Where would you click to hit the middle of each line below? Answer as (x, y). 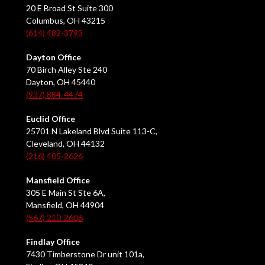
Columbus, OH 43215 (66, 21)
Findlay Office (53, 242)
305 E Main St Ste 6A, (66, 193)
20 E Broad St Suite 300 (70, 8)
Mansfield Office (58, 180)
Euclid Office (51, 119)
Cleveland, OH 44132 (65, 144)
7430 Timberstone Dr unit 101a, (85, 254)
